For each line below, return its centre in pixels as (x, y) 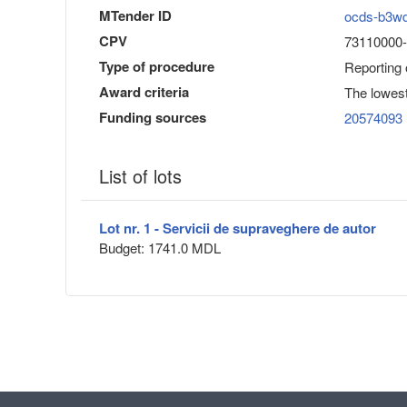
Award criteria (144, 91)
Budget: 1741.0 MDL (160, 247)
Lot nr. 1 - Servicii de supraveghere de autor (238, 228)
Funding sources (153, 117)
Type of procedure (157, 66)
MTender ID (135, 15)
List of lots (140, 175)
